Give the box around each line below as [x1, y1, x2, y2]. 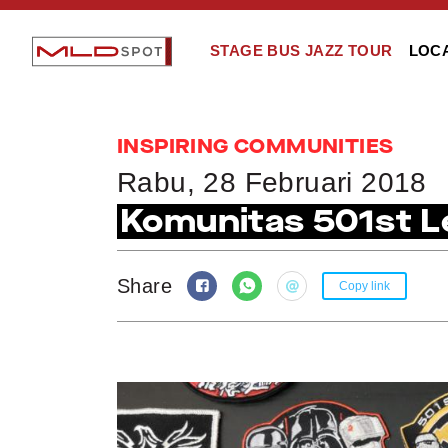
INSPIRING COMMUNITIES [117, 135, 394, 159]
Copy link [339, 279, 390, 293]
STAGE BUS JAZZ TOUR [210, 42, 393, 59]
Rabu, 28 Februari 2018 [117, 167, 427, 198]
